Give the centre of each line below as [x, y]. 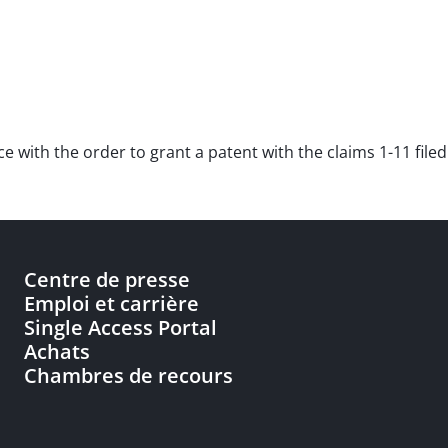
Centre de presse [107, 279]
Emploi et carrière [111, 303]
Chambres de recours [128, 375]
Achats [57, 351]
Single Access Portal [120, 327]
